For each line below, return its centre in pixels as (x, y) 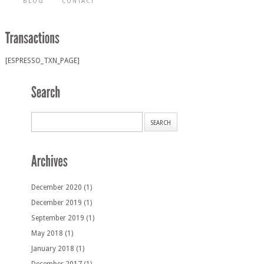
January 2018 (53, 249)
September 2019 (58, 218)
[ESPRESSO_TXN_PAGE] (42, 61)
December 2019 (57, 203)
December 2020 (57, 188)
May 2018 (47, 234)
